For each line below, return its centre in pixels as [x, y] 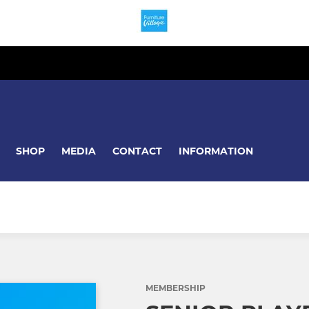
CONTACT [137, 151]
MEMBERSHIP [176, 288]
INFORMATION [216, 151]
